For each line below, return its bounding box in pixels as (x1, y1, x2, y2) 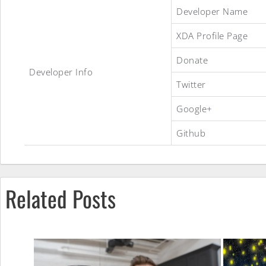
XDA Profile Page (176, 30, 248, 42)
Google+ (176, 103, 213, 115)
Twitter (176, 78, 206, 90)
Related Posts (5, 181, 116, 215)
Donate (176, 54, 208, 66)
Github (176, 127, 205, 139)
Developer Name (176, 5, 248, 17)
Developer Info (29, 66, 93, 78)
